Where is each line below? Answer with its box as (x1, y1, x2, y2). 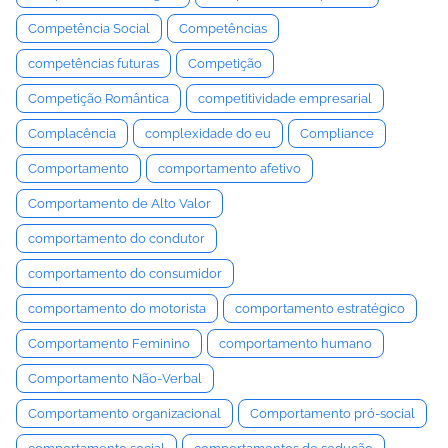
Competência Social (28, 21, 150, 36)
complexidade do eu (145, 126, 271, 141)
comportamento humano (219, 336, 372, 351)
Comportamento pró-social (250, 406, 415, 421)
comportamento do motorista (28, 301, 206, 316)
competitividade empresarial (198, 91, 372, 106)
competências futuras (28, 56, 159, 71)
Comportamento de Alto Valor (28, 196, 211, 211)
